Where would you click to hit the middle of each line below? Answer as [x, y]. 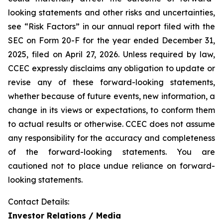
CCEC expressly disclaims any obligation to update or [111, 68]
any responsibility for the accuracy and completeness [111, 138]
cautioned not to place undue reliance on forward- [111, 166]
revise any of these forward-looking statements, [111, 82]
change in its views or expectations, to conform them [111, 110]
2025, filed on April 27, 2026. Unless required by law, [111, 54]
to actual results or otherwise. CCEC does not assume [111, 124]
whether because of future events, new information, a [111, 96]
